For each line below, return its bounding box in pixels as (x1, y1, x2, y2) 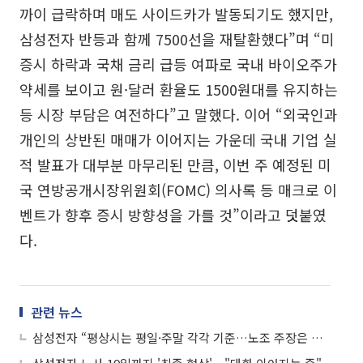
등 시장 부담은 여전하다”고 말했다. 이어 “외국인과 (19, 104, 338, 126)
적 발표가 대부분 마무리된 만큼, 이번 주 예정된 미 (19, 154, 331, 176)
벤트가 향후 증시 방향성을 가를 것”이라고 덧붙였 (19, 204, 327, 226)
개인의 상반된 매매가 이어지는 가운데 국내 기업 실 (19, 129, 337, 151)
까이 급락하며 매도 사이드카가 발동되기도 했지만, (19, 3, 333, 25)
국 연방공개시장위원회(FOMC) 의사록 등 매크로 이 (19, 179, 337, 201)
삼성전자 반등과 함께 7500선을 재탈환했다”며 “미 (19, 28, 335, 50)
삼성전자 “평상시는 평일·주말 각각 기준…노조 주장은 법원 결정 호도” (311, 329, 323, 347)
